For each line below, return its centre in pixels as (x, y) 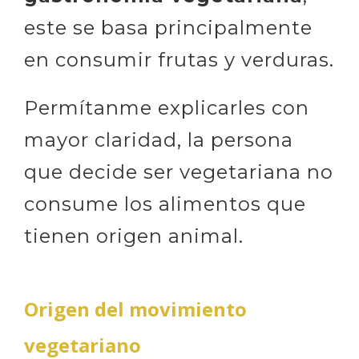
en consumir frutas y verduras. (179, 60)
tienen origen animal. (134, 236)
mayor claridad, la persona (159, 140)
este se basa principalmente (168, 28)
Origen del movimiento (135, 309)
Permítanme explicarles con (167, 108)
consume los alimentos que (165, 204)
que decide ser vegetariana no (179, 172)
